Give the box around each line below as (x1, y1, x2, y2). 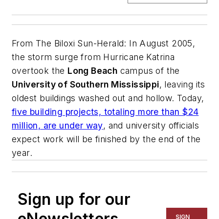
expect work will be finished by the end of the (12, 133, 201, 144)
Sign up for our (18, 189, 131, 209)
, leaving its (159, 79, 205, 89)
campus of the (117, 65, 180, 76)
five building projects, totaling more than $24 (12, 106, 199, 117)
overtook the (12, 65, 68, 76)
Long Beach (67, 65, 118, 76)
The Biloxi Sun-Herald (36, 38, 124, 48)
